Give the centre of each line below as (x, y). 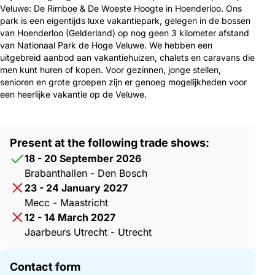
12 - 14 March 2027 (70, 217)
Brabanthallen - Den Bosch (86, 173)
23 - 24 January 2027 (76, 188)
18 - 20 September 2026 (83, 158)
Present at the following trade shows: (110, 143)
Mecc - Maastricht (66, 203)
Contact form (45, 267)
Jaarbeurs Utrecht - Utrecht (88, 232)
